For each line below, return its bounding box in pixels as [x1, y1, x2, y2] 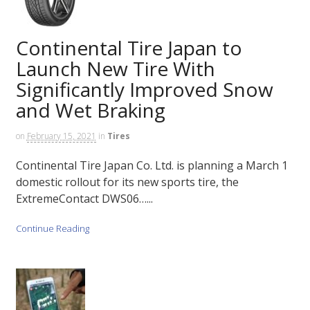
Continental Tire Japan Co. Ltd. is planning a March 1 [15, 158, 288, 174]
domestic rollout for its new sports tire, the [15, 174, 239, 190]
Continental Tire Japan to [15, 34, 242, 61]
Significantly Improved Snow [15, 75, 273, 102]
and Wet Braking [15, 96, 165, 123]
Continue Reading [15, 221, 89, 235]
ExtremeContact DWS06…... [15, 191, 153, 207]
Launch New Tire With [15, 55, 215, 82]
